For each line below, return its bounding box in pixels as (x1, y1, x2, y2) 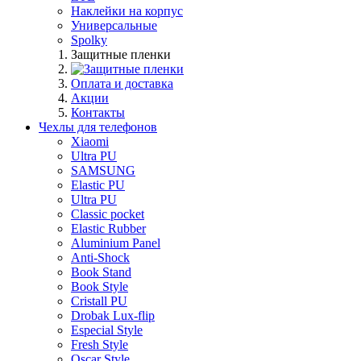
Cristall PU (71, 294, 127, 309)
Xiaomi (71, 135, 109, 149)
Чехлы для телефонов (39, 120, 157, 135)
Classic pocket (71, 207, 144, 222)
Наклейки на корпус (71, 4, 183, 19)
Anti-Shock (71, 251, 130, 265)
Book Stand (71, 265, 131, 280)
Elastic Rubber (71, 222, 146, 236)
